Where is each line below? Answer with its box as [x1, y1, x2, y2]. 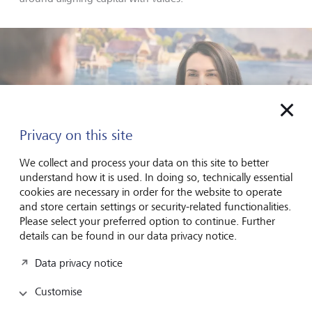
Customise [35, 284, 82, 298]
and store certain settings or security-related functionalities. [19, 200, 291, 213]
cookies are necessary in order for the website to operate [19, 185, 282, 198]
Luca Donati [238, 258, 287, 270]
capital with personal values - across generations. [19, 258, 222, 270]
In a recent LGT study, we [160, 293, 279, 307]
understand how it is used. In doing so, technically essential [19, 171, 292, 184]
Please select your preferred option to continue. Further [19, 214, 275, 228]
